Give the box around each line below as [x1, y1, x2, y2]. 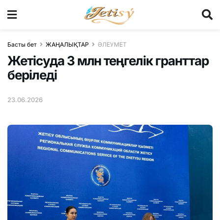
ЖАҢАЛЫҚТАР [46, 41, 89, 48]
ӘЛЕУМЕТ [98, 41, 127, 48]
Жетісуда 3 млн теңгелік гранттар [7, 53, 209, 68]
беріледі [7, 67, 57, 82]
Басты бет [7, 41, 37, 48]
